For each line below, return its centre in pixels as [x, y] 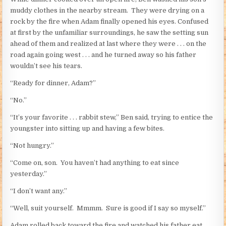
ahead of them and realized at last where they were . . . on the [108, 43]
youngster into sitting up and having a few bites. [88, 128]
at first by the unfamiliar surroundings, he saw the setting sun [109, 32]
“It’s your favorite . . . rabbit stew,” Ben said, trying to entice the [112, 117]
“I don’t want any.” [39, 191]
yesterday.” [29, 174]
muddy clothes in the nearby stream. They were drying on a [107, 10]
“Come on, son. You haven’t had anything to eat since [95, 162]
